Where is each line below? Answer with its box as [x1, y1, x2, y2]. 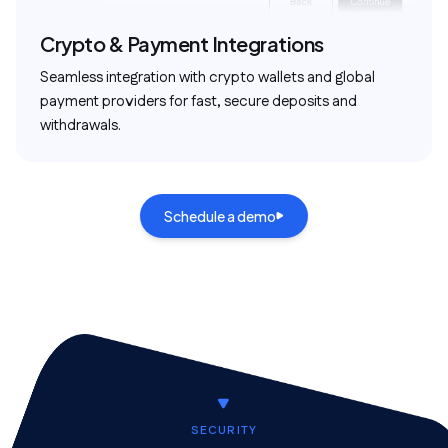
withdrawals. [40, 115, 121, 136]
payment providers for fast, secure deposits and [40, 91, 357, 112]
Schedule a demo [164, 207, 276, 225]
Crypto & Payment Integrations [40, 31, 324, 56]
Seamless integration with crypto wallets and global [40, 67, 375, 88]
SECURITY [190, 422, 258, 439]
